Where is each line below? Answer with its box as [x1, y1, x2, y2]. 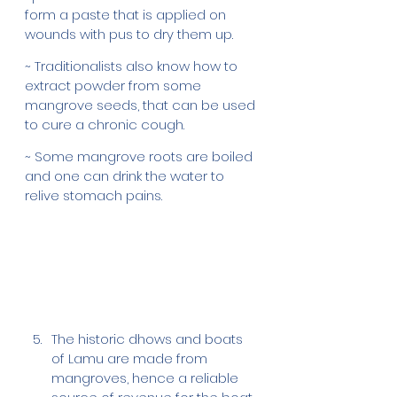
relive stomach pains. [25, 185, 162, 205]
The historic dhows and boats [51, 329, 246, 348]
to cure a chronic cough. [25, 114, 188, 134]
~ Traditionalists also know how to [25, 56, 241, 75]
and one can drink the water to [25, 166, 228, 185]
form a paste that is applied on [25, 4, 230, 24]
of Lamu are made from [51, 348, 211, 368]
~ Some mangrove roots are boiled [25, 146, 256, 166]
